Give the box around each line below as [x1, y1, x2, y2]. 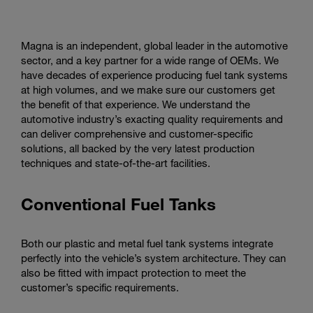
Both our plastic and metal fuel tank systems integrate [21, 237, 273, 250]
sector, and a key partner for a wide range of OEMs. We [21, 54, 279, 66]
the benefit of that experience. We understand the [21, 98, 250, 110]
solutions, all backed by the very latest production [21, 142, 254, 154]
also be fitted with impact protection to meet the [21, 266, 246, 279]
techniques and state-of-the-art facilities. [21, 156, 210, 169]
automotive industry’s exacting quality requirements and [21, 112, 283, 125]
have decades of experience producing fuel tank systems [21, 68, 288, 81]
